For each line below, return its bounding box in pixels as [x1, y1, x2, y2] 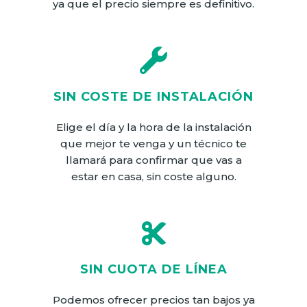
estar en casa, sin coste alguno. [71, 169, 236, 183]
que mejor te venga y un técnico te [60, 136, 247, 150]
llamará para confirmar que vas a [65, 153, 242, 167]
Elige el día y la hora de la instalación [56, 120, 251, 134]
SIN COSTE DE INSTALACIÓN [53, 88, 254, 104]
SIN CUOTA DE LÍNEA [79, 261, 228, 277]
